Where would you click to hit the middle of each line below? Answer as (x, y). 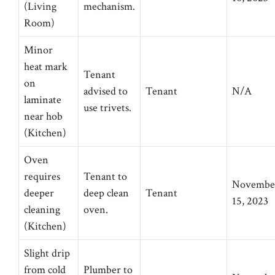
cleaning (42, 210)
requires (42, 176)
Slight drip (47, 253)
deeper (39, 193)
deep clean (106, 193)
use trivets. (107, 108)
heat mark (46, 67)
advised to (106, 91)
